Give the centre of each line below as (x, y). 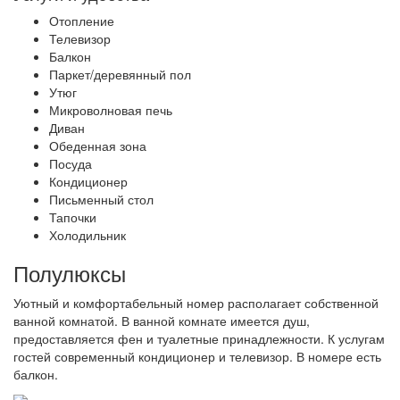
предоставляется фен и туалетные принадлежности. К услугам (199, 339)
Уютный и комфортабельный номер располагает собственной (196, 303)
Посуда (71, 164)
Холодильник (87, 235)
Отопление (82, 21)
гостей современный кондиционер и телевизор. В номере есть (197, 357)
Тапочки (73, 217)
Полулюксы (70, 273)
